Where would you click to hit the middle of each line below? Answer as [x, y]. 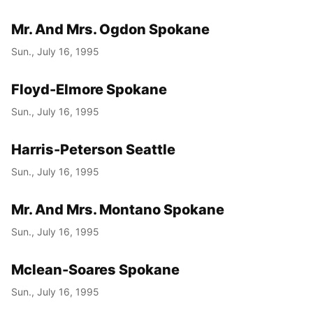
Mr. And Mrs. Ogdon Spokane [110, 29]
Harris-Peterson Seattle [93, 149]
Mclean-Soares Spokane [95, 269]
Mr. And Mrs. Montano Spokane [118, 209]
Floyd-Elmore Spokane [89, 89]
